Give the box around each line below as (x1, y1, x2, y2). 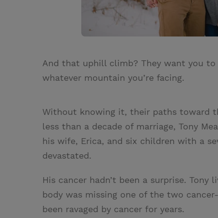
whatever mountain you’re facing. (42, 73, 184, 83)
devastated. (42, 150, 91, 161)
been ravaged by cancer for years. (42, 204, 184, 214)
